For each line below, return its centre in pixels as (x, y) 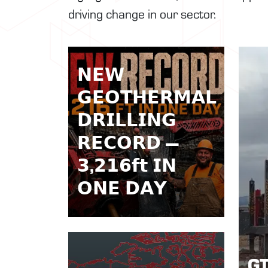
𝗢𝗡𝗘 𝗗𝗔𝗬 (122, 187)
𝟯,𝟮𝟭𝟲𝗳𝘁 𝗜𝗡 (127, 165)
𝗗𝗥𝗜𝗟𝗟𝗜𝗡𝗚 (127, 119)
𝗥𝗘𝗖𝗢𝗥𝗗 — (128, 142)
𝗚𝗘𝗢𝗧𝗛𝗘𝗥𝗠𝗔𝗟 (147, 96)
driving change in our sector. (142, 14)
